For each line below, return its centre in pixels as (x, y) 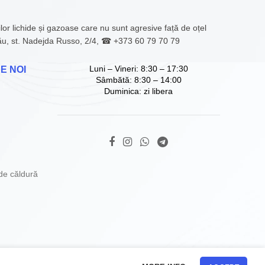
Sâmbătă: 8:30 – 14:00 (138, 80)
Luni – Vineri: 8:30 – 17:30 (138, 69)
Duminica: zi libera (139, 91)
